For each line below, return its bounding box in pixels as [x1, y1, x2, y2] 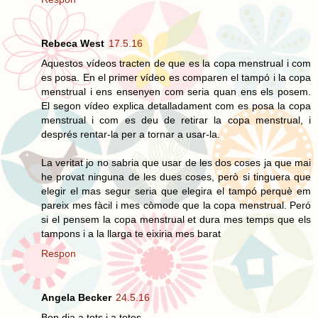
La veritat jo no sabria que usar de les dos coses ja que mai [41, 156, 311, 168]
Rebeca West [41, 37, 104, 49]
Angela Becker [41, 291, 111, 303]
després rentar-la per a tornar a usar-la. [41, 128, 220, 140]
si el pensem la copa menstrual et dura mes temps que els [41, 213, 311, 225]
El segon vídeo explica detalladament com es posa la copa [41, 99, 311, 111]
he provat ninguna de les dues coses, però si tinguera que [41, 170, 311, 182]
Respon [41, 247, 76, 259]
